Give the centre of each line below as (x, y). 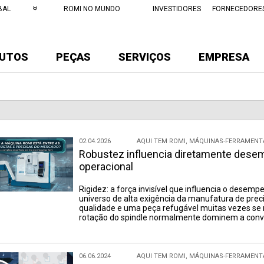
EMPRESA (224, 57)
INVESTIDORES (177, 9)
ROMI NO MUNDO (92, 9)
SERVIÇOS (145, 57)
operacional (106, 166)
